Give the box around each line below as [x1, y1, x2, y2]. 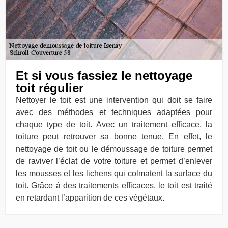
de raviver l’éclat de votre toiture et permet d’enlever [16, 156, 212, 165]
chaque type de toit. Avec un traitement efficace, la [16, 120, 212, 129]
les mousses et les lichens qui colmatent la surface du [16, 168, 212, 178]
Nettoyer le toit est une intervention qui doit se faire [16, 95, 212, 104]
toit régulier [16, 80, 83, 95]
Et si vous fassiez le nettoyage [16, 68, 192, 82]
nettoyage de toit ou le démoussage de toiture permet [16, 144, 212, 153]
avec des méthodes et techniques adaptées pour [16, 107, 212, 117]
